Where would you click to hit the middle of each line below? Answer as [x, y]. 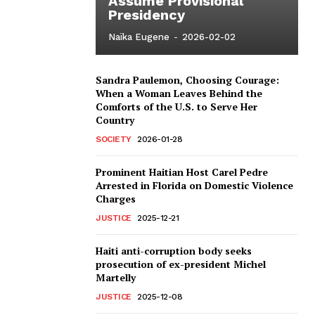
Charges [116, 199]
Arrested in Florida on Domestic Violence [194, 186]
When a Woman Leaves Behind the [179, 94]
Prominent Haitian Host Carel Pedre [182, 172]
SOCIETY [114, 140]
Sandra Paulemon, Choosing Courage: [187, 80]
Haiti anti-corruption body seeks [174, 251]
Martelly [116, 278]
